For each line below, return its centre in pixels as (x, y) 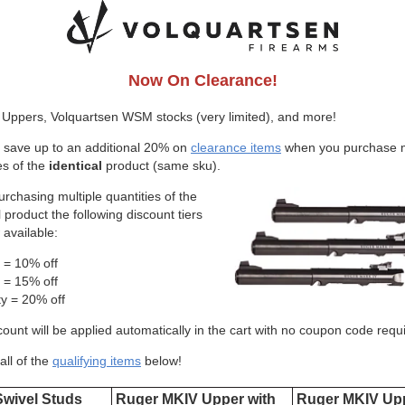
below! (161, 361)
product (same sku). (161, 165)
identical (75, 165)
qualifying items (97, 361)
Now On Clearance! (202, 80)
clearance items (236, 147)
